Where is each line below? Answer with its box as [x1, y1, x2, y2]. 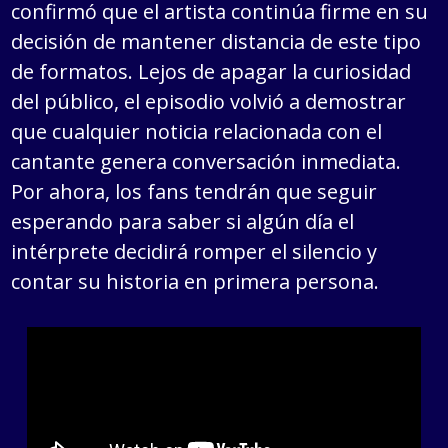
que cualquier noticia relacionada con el [11, 118, 383, 146]
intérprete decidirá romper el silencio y [11, 238, 378, 266]
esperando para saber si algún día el [11, 208, 355, 236]
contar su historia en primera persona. [11, 268, 380, 296]
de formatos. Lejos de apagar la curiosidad [11, 58, 412, 86]
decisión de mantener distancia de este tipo [11, 28, 422, 56]
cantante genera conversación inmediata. [11, 148, 402, 176]
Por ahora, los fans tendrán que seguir [11, 178, 378, 206]
